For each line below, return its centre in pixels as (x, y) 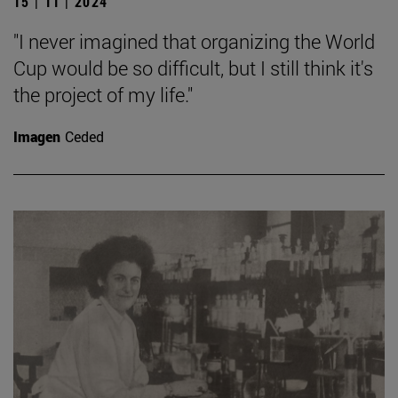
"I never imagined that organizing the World (194, 41)
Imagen (37, 136)
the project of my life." (103, 94)
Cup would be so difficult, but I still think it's (193, 68)
